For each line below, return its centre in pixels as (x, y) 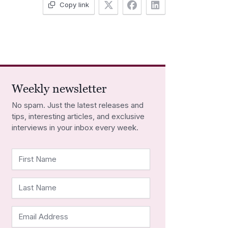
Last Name (38, 188)
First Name (38, 159)
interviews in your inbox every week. (75, 127)
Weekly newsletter (59, 89)
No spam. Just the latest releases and (78, 105)
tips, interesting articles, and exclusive (78, 116)
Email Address (44, 216)
